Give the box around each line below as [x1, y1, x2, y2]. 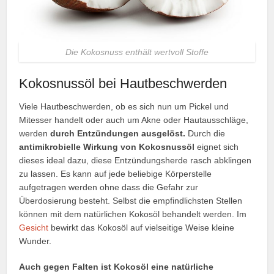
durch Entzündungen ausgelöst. [48, 128, 186, 138]
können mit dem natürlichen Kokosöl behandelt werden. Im [19, 209, 247, 219]
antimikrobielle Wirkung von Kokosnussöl [19, 141, 195, 152]
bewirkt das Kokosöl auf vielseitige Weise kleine [48, 222, 235, 232]
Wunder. [19, 235, 52, 246]
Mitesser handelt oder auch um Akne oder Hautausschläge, [19, 114, 249, 125]
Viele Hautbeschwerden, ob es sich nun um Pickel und [19, 101, 229, 111]
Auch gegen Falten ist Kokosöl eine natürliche [19, 261, 214, 272]
